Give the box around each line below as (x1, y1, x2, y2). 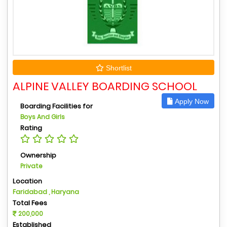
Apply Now (173, 97, 209, 105)
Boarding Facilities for (20, 101, 93, 111)
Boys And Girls (20, 112, 65, 121)
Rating (20, 123, 42, 133)
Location (13, 176, 42, 186)
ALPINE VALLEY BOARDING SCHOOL (13, 79, 197, 94)
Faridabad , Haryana (13, 187, 79, 196)
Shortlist (103, 64, 132, 72)
